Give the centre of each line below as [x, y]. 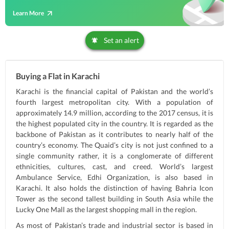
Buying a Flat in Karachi [58, 76]
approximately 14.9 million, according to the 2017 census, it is [114, 113]
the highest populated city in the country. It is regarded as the [114, 123]
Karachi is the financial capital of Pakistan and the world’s [114, 91]
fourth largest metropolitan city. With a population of [114, 102]
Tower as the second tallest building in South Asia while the [114, 199]
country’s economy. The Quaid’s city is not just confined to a [114, 145]
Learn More [28, 13]
